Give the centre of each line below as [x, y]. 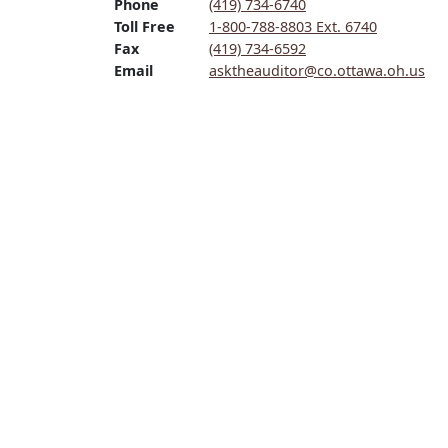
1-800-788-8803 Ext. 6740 [293, 26]
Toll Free [144, 26]
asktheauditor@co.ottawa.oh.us [317, 70]
